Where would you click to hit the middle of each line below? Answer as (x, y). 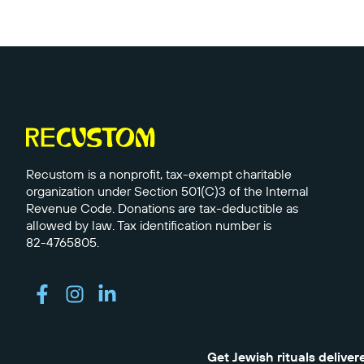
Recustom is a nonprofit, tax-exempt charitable (159, 174)
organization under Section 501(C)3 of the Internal (167, 191)
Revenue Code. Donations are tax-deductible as (162, 208)
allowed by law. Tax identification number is (149, 225)
